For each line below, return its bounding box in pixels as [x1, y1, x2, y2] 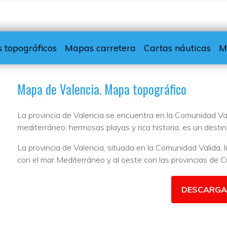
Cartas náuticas [143, 42, 211, 54]
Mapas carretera [64, 42, 136, 54]
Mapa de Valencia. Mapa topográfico [17, 80, 186, 98]
